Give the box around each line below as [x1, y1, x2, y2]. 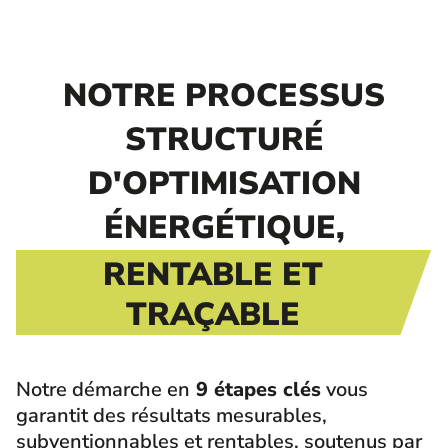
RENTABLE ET [103, 253, 323, 296]
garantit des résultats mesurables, [16, 402, 327, 429]
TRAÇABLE [126, 293, 300, 336]
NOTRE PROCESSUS [63, 74, 385, 117]
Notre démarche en [16, 376, 190, 403]
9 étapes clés [190, 376, 321, 403]
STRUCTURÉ [124, 118, 324, 161]
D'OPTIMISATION [87, 162, 361, 205]
